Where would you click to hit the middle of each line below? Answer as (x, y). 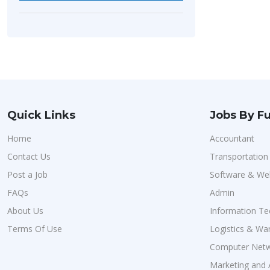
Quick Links (41, 115)
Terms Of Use (35, 229)
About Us (25, 211)
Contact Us (29, 156)
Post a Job (27, 174)
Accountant (232, 138)
